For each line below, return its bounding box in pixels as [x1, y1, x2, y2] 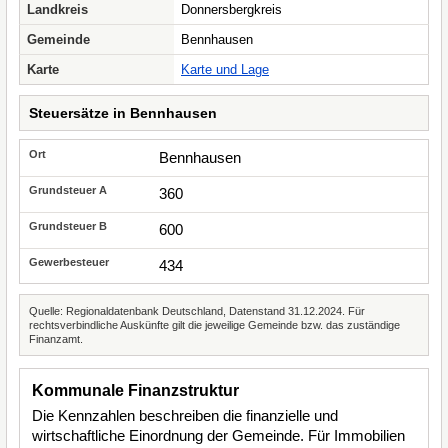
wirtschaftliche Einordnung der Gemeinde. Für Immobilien [32, 427, 405, 444]
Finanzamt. [29, 333, 83, 345]
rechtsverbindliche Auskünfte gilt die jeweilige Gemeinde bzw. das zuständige [29, 319, 400, 331]
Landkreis [27, 2, 88, 17]
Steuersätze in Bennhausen [29, 105, 217, 121]
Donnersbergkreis [181, 2, 282, 17]
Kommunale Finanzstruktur [32, 382, 239, 399]
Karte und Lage [181, 62, 269, 77]
